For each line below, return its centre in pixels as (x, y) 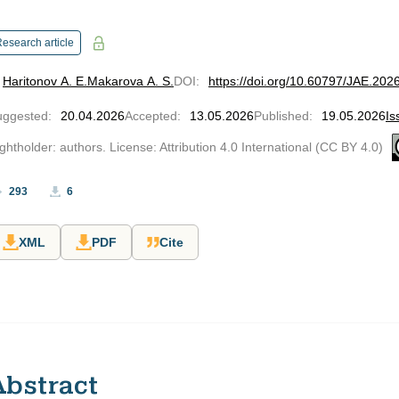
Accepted (151, 116)
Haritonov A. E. (45, 81)
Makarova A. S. (130, 81)
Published (281, 116)
